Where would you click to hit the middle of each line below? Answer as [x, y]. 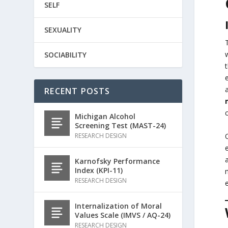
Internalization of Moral [119, 206]
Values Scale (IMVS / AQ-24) [123, 215]
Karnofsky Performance [118, 161]
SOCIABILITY [66, 54]
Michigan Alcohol [105, 116]
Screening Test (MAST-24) [121, 125]
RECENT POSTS [77, 91]
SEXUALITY [63, 30]
